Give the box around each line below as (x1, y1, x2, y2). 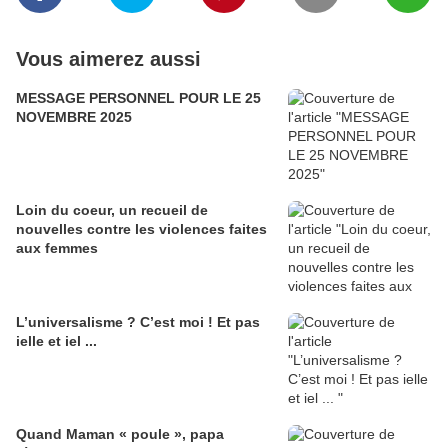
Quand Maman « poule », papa (16, 426, 224, 443)
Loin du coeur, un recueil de (16, 202, 208, 219)
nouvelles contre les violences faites (16, 221, 267, 238)
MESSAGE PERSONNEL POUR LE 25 (16, 90, 261, 107)
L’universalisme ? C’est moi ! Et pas (16, 314, 260, 331)
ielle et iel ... (16, 333, 97, 350)
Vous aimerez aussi (16, 48, 201, 71)
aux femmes (16, 240, 98, 257)
